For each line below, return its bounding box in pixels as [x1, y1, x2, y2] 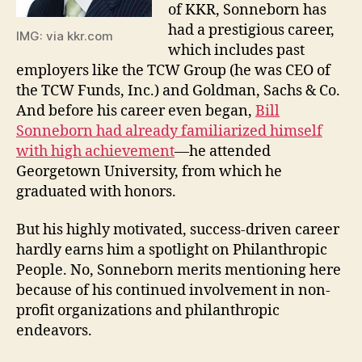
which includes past [168, 40, 305, 60]
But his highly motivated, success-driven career [16, 221, 339, 239]
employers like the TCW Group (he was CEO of [16, 61, 330, 80]
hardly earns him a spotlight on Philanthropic [16, 241, 327, 259]
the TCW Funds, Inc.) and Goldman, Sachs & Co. [16, 81, 340, 100]
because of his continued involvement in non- [16, 281, 330, 300]
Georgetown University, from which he [16, 162, 282, 181]
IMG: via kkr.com [16, 27, 113, 44]
